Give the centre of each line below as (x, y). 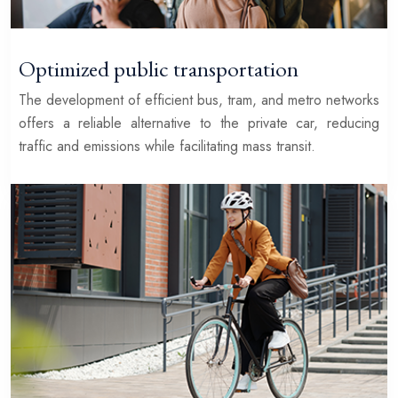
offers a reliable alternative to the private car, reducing (199, 123)
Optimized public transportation (158, 68)
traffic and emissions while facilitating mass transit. (167, 146)
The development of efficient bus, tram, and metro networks (199, 99)
